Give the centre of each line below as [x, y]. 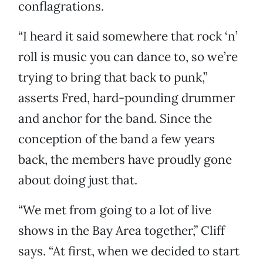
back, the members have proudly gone [125, 160]
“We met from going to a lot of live [115, 210]
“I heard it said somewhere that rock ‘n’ [128, 36]
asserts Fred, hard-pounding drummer [127, 98]
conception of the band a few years [117, 139]
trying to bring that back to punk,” [113, 77]
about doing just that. [78, 180]
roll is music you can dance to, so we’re [128, 57]
